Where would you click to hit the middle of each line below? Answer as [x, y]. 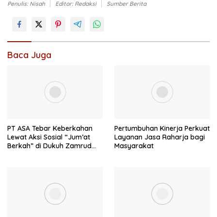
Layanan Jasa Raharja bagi [160, 137]
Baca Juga [29, 55]
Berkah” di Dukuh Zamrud [49, 146]
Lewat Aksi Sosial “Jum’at [49, 137]
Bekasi [18, 154]
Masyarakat [134, 146]
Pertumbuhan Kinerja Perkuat [162, 128]
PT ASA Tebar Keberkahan [50, 128]
